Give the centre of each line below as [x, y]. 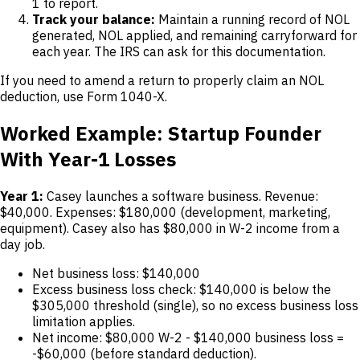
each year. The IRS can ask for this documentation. [179, 51]
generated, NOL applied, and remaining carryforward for [194, 35]
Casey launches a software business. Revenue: [181, 196]
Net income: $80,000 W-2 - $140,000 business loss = [188, 337]
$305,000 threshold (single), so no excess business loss [195, 305]
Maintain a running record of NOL [252, 19]
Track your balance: [94, 19]
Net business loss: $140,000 [116, 273]
